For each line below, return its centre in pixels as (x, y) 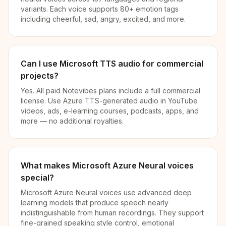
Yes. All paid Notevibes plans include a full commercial (110, 91)
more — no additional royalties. (72, 121)
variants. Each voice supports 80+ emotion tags (100, 9)
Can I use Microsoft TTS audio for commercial (112, 64)
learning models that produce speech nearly (95, 203)
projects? (40, 76)
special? (37, 178)
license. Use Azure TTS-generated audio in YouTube (109, 101)
